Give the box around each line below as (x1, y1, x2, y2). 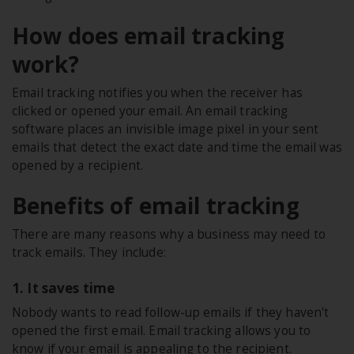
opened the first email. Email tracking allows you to (12, 322, 311, 340)
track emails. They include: (12, 244, 166, 262)
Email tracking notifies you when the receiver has (12, 85, 303, 102)
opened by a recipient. (12, 157, 144, 175)
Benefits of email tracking (12, 190, 299, 221)
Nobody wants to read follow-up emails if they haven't (12, 304, 330, 322)
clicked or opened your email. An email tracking (12, 103, 288, 120)
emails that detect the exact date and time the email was (12, 139, 342, 156)
